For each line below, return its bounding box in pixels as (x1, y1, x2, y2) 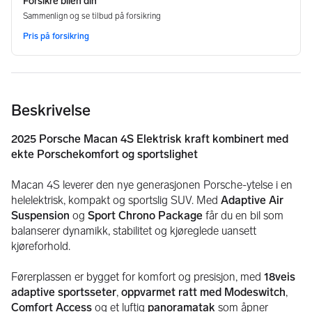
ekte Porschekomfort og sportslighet (11, 147, 198, 161)
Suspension (11, 208, 70, 222)
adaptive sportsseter (11, 285, 116, 299)
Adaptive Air (221, 193, 283, 207)
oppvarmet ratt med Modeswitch (121, 285, 286, 299)
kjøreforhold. (11, 239, 70, 253)
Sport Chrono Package (88, 208, 203, 222)
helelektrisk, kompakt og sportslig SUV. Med (11, 193, 221, 207)
